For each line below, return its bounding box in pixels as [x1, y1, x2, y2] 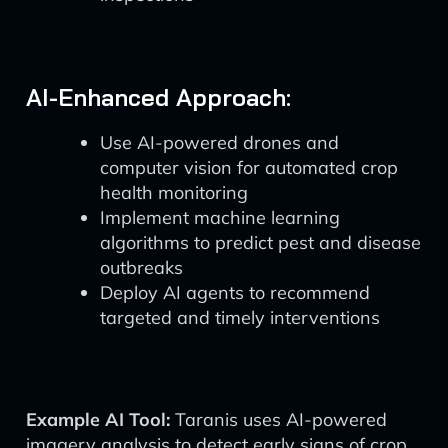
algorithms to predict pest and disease [100, 231, 421, 254]
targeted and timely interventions [100, 306, 380, 329]
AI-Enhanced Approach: [26, 82, 291, 112]
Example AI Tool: [26, 408, 170, 431]
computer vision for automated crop [100, 156, 398, 179]
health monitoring [100, 181, 248, 204]
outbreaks [100, 256, 183, 279]
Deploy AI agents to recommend [100, 281, 370, 304]
